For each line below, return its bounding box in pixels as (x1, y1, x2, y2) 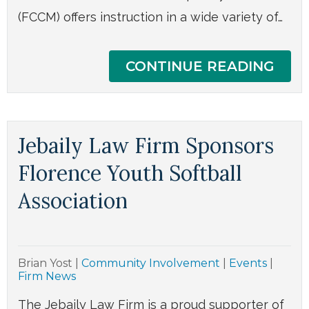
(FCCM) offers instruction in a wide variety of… (18, 10, 283, 25)
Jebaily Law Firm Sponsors (18, 132, 274, 159)
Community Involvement (81, 257, 220, 270)
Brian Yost (18, 257, 75, 270)
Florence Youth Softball (18, 160, 242, 187)
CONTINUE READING (126, 58, 275, 75)
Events (229, 257, 267, 270)
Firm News (18, 270, 76, 283)
